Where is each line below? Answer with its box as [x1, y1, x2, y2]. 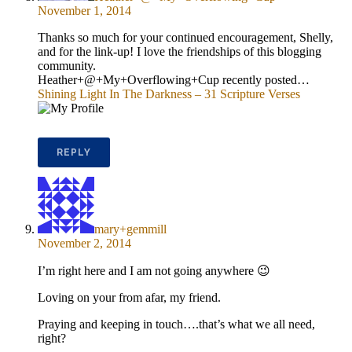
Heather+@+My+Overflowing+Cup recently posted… [38, 73, 310, 87]
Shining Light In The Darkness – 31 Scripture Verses [38, 87, 300, 101]
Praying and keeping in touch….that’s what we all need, [38, 317, 315, 332]
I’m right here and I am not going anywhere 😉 [38, 264, 270, 278]
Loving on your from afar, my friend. [38, 291, 221, 305]
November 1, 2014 [38, 4, 131, 18]
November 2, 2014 [38, 236, 131, 251]
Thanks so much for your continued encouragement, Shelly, [38, 31, 333, 45]
